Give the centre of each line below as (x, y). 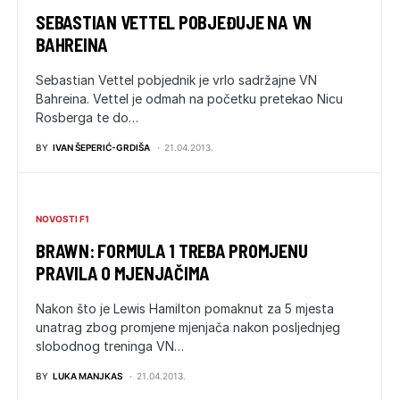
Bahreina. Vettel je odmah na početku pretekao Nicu (189, 99)
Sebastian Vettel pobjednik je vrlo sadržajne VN (176, 80)
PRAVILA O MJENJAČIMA (123, 273)
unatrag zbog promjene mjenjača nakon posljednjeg (188, 327)
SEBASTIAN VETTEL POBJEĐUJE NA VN (174, 22)
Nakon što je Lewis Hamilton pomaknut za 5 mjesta (185, 308)
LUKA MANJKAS (87, 376)
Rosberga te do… (87, 117)
